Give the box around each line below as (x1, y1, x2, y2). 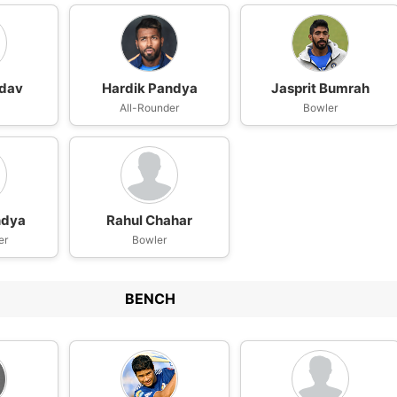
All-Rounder (120, 101, 180, 114)
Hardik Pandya (101, 80, 198, 97)
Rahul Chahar (106, 212, 193, 229)
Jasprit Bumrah (271, 80, 370, 97)
